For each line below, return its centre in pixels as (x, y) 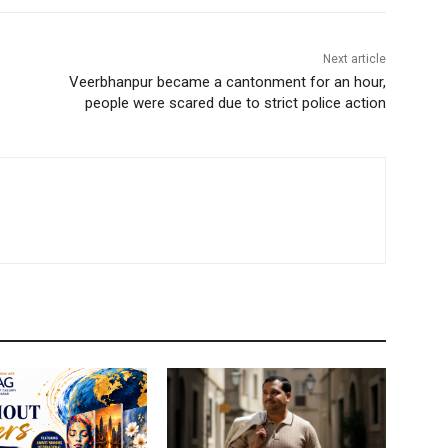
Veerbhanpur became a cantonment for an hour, (227, 82)
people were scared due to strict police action (235, 103)
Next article (354, 59)
